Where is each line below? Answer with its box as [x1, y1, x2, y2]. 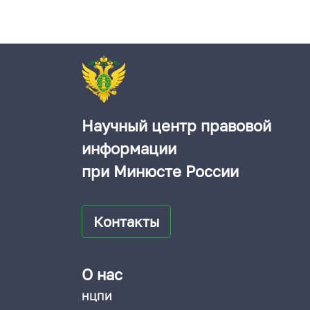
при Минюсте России [82, 162, 243, 181]
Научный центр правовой [82, 116, 271, 135]
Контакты [93, 213, 159, 230]
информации [82, 139, 176, 158]
